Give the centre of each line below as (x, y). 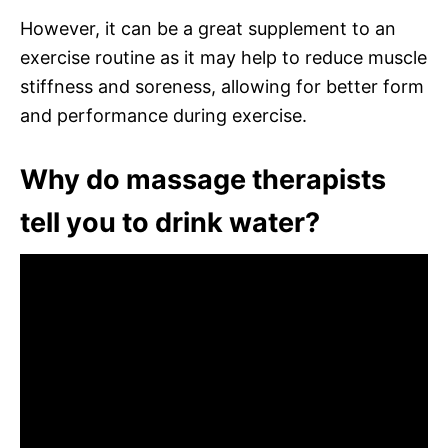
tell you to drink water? (170, 222)
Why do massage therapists (203, 179)
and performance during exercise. (163, 115)
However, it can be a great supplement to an (208, 28)
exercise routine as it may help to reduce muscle (223, 57)
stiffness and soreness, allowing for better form (222, 86)
